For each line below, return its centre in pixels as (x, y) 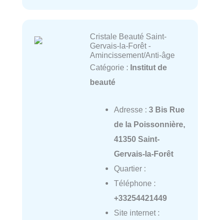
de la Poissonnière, (149, 124)
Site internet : (137, 213)
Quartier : (130, 169)
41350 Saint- (137, 139)
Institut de (148, 68)
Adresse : (131, 110)
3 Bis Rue (166, 110)
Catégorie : (110, 68)
